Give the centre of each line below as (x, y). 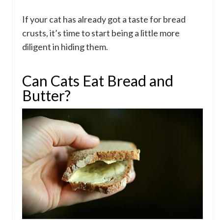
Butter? (46, 95)
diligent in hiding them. (65, 46)
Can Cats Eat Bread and (98, 80)
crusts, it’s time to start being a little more (101, 33)
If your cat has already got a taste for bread (104, 19)
